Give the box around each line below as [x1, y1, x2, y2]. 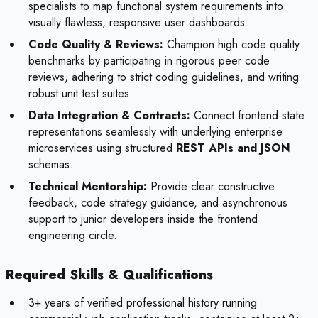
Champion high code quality [163, 36, 300, 53]
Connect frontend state [190, 107, 305, 124]
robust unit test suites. [28, 85, 133, 102]
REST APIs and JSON [176, 140, 290, 157]
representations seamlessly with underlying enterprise [28, 124, 283, 141]
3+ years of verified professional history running [28, 295, 257, 312]
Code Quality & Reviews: [28, 36, 163, 53]
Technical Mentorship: [28, 178, 147, 195]
